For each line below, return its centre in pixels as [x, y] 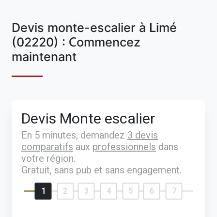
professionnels [124, 147]
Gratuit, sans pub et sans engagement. [101, 170]
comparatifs [47, 147]
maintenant [44, 56]
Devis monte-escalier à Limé [94, 27]
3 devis [143, 135]
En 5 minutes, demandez [74, 135]
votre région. [48, 158]
